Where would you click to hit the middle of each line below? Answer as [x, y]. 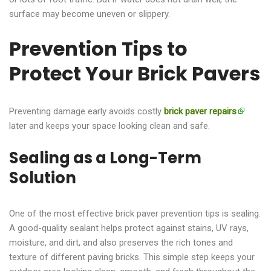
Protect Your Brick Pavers [135, 73]
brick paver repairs [200, 111]
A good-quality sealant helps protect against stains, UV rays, [129, 228]
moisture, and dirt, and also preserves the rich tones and [121, 242]
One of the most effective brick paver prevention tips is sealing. [135, 213]
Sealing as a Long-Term [105, 158]
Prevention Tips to [98, 48]
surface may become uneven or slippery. [90, 14]
